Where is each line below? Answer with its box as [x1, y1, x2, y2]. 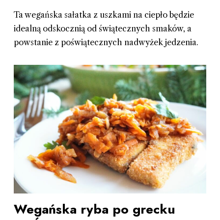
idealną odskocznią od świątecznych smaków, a [13, 24, 192, 34]
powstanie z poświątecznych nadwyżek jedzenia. [13, 37, 198, 48]
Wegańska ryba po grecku [13, 199, 175, 219]
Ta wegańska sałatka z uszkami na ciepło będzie [13, 10, 194, 20]
